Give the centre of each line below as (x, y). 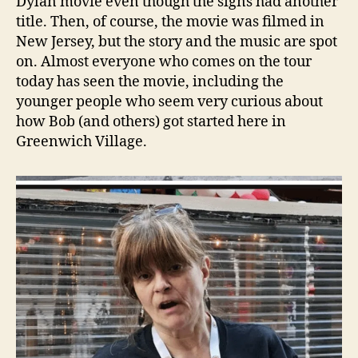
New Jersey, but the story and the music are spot (177, 42)
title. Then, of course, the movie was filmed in (170, 22)
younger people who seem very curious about (169, 101)
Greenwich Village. (82, 141)
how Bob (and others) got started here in (151, 121)
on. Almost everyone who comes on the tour (164, 62)
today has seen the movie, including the (150, 82)
